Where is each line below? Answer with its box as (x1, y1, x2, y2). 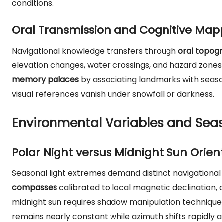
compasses (12, 182, 57, 193)
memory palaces (12, 74, 79, 85)
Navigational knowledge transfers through (12, 45, 178, 56)
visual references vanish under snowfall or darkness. (12, 88, 214, 100)
